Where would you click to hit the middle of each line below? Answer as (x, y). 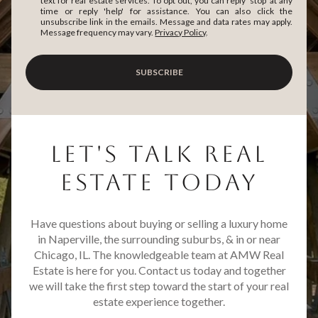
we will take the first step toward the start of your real (159, 286)
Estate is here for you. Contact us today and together (159, 270)
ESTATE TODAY (159, 182)
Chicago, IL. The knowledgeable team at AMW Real (159, 255)
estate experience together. (159, 302)
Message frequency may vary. (98, 33)
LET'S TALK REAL (159, 154)
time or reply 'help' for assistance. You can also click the (166, 11)
